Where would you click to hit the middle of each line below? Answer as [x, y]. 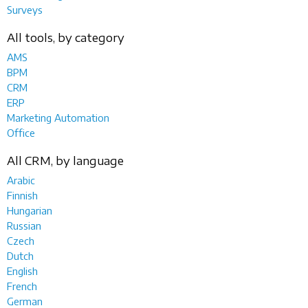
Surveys [25, 9]
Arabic [21, 180]
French [22, 286]
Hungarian [30, 210]
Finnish [22, 195]
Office [21, 132]
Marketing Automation [58, 117]
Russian [24, 225]
